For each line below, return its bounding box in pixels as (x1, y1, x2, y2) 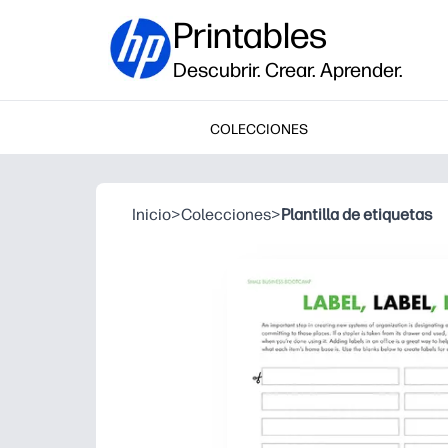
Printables (173, 14, 327, 57)
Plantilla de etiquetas (281, 205, 432, 224)
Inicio (132, 205, 171, 224)
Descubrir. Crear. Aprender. (173, 58, 403, 82)
